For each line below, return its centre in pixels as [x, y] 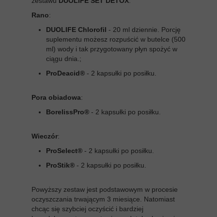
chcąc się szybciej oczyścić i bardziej [87, 209]
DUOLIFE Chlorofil [77, 29]
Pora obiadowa [56, 97]
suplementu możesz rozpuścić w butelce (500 [116, 39]
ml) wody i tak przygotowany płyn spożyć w [112, 49]
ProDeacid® [65, 73]
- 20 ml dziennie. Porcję [145, 29]
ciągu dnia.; [64, 58]
